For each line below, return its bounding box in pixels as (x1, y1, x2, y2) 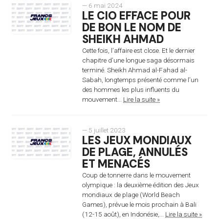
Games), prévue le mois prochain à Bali (82, 200, 197, 208)
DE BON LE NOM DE (82, 20, 181, 35)
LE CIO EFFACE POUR (82, 8, 191, 23)
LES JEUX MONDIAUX (82, 133, 192, 148)
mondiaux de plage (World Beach (82, 190, 180, 198)
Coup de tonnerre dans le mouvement (82, 171, 191, 179)
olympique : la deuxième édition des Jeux (82, 180, 199, 189)
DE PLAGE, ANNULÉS (82, 145, 188, 159)
